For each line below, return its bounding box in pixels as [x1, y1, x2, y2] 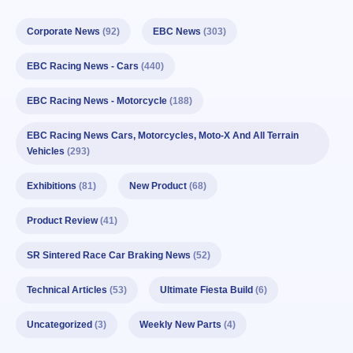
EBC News [153, 26, 201, 38]
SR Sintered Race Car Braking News [27, 250, 191, 262]
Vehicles [27, 146, 65, 158]
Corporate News [27, 26, 100, 38]
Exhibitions [27, 180, 76, 192]
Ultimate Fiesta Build [160, 284, 253, 296]
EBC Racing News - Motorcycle [27, 95, 167, 107]
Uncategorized [27, 319, 92, 331]
